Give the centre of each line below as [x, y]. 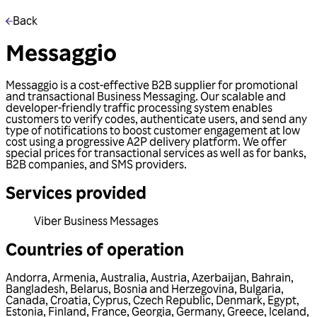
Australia [123, 277]
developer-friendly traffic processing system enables [139, 107]
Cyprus [110, 300]
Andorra [27, 277]
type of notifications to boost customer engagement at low [153, 130]
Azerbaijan [219, 277]
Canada [25, 300]
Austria [169, 277]
